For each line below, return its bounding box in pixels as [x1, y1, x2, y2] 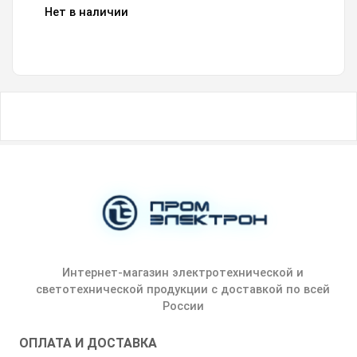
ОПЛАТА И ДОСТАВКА [19, 335, 157, 351]
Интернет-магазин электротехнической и [62, 265, 304, 280]
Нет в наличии [45, 6, 128, 20]
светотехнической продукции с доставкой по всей [36, 282, 330, 296]
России [162, 299, 204, 313]
